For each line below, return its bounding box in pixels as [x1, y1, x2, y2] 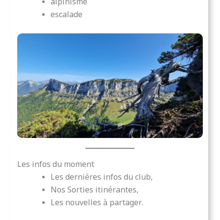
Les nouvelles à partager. [50, 197, 143, 208]
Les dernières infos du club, [50, 172, 153, 183]
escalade [50, 9, 82, 20]
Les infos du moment [17, 159, 94, 170]
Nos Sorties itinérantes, [50, 185, 138, 195]
